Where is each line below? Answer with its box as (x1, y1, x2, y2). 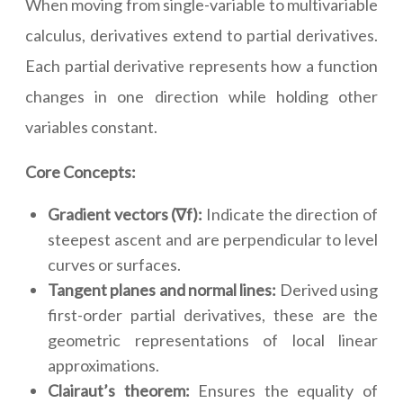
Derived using (276, 280, 379, 300)
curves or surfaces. (48, 255, 181, 275)
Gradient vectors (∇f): (48, 204, 203, 225)
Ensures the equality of (198, 381, 379, 401)
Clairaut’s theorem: (48, 381, 199, 401)
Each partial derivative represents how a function (25, 56, 378, 76)
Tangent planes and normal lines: (48, 280, 277, 300)
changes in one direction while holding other (25, 86, 378, 107)
